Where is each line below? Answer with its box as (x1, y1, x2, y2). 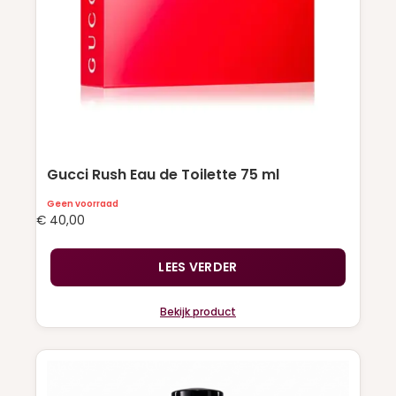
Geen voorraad (47, 197, 118, 210)
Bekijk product (160, 303, 236, 319)
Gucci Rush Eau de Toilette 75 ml (47, 164, 279, 185)
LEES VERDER (158, 257, 238, 276)
